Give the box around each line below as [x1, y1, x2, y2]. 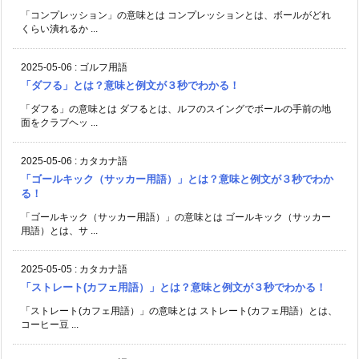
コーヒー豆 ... [21, 319, 79, 331]
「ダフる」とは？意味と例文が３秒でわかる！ [21, 79, 240, 92]
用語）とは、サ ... [21, 225, 98, 237]
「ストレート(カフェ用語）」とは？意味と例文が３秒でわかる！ [21, 281, 326, 294]
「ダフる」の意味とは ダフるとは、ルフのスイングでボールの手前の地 [21, 103, 331, 115]
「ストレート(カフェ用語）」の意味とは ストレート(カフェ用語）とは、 [21, 305, 337, 317]
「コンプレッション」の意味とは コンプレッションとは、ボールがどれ [21, 10, 331, 22]
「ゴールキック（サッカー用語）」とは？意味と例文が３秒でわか [21, 173, 333, 186]
